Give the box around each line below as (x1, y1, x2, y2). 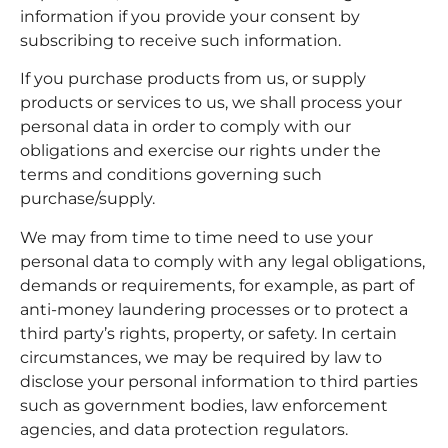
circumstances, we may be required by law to (20, 347, 382, 367)
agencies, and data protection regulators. (20, 419, 348, 439)
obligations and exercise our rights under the (20, 141, 381, 161)
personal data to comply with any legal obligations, (20, 251, 425, 271)
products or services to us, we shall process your (20, 93, 402, 113)
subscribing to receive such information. (20, 30, 341, 50)
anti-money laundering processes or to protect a (20, 299, 408, 319)
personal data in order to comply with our (20, 117, 351, 137)
